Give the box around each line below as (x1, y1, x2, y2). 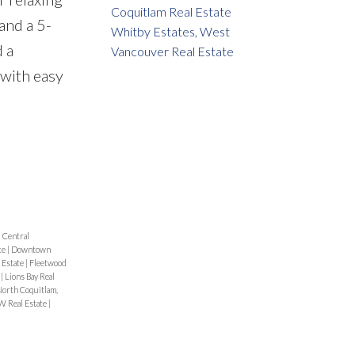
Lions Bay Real (4, 271, 55, 282)
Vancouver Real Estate (111, 44, 235, 59)
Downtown (10, 244, 51, 255)
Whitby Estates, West (111, 24, 231, 40)
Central (2, 231, 29, 242)
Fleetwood (29, 258, 67, 269)
